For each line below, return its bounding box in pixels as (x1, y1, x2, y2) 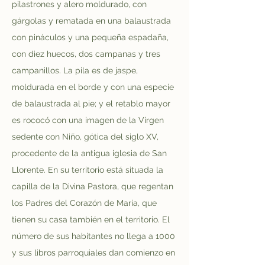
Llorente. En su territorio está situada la (12, 165, 166, 174)
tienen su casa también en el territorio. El (12, 215, 172, 224)
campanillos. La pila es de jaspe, (12, 66, 140, 75)
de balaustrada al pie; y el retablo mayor (12, 99, 173, 108)
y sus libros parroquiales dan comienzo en (12, 248, 177, 257)
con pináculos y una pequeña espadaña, (12, 33, 171, 42)
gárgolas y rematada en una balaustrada (12, 16, 173, 25)
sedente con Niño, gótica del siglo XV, (12, 132, 161, 141)
